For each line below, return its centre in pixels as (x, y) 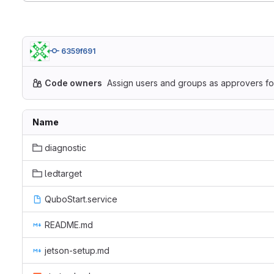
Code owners (73, 83)
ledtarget (63, 173)
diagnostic (65, 148)
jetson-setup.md (77, 250)
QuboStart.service (81, 199)
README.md (69, 225)
